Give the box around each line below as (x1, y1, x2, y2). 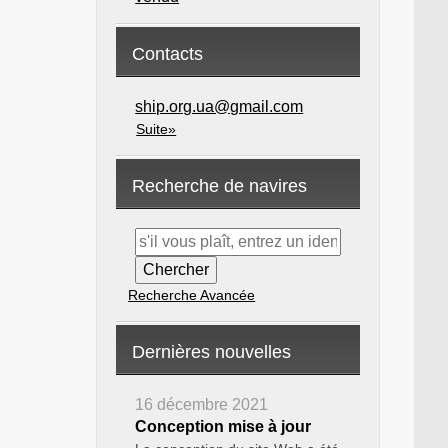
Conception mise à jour (135, 418, 312, 435)
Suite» (136, 121, 177, 137)
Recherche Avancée (128, 287, 256, 303)
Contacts (132, 44, 204, 64)
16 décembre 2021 (135, 396, 269, 413)
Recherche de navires (132, 176, 308, 196)
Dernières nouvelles (132, 342, 292, 362)
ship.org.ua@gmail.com (135, 98, 304, 115)
